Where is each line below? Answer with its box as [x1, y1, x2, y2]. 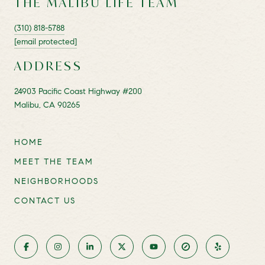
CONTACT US [14, 195, 76, 206]
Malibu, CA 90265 [14, 99, 80, 110]
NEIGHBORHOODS [14, 176, 99, 186]
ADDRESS [14, 57, 83, 74]
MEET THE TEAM [14, 156, 93, 167]
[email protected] [14, 36, 77, 47]
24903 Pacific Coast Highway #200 [14, 86, 142, 96]
